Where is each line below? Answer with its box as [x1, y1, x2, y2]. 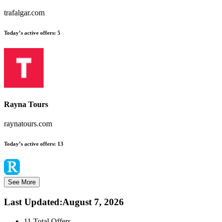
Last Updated [4, 197, 59, 208]
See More [8, 178, 36, 186]
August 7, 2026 [62, 197, 124, 208]
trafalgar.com [4, 8, 45, 17]
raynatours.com [4, 119, 52, 128]
